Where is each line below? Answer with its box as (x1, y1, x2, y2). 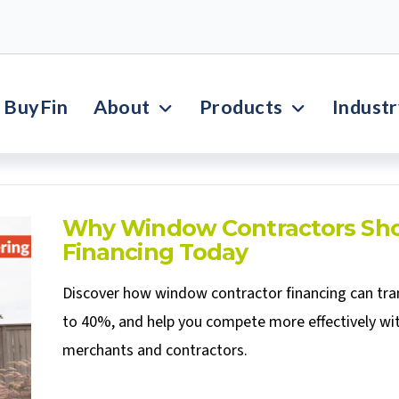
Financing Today (61, 238, 248, 265)
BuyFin (4, 94, 69, 118)
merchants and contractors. (61, 339, 248, 362)
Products (199, 94, 283, 118)
